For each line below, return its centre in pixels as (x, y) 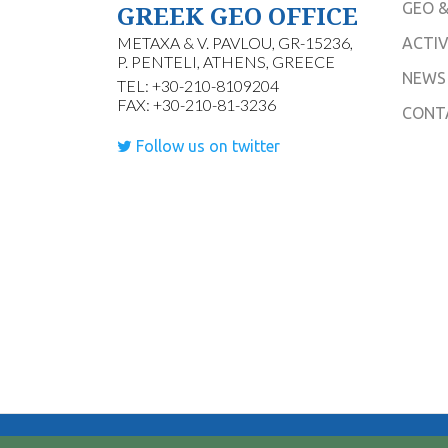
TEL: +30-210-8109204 (198, 85)
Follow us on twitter (206, 146)
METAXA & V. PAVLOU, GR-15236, (235, 42)
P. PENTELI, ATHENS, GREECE (226, 61)
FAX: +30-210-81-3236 (196, 104)
